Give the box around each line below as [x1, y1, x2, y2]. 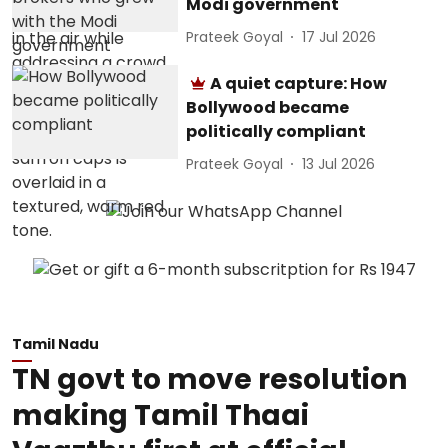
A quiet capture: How [210, 72, 388, 95]
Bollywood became [186, 96, 350, 119]
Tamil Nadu [12, 334, 99, 354]
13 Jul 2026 [302, 153, 376, 174]
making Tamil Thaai [12, 396, 309, 435]
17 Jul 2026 [302, 26, 377, 47]
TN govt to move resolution [12, 360, 407, 399]
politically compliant [186, 120, 367, 143]
